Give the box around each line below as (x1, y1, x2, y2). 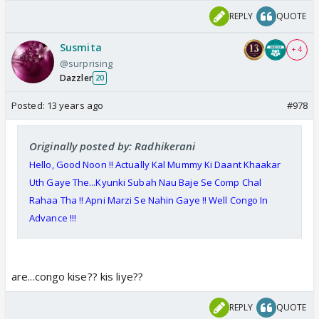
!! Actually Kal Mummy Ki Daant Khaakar (106, 157, 281, 171)
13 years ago (46, 98, 104, 112)
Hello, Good (29, 157, 83, 171)
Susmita (60, 40, 102, 54)
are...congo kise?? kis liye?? (11, 268, 143, 283)
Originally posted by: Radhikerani (29, 138, 196, 153)
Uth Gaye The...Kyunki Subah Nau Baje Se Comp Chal (29, 175, 261, 189)
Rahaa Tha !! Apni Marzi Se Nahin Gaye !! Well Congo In (29, 193, 268, 206)
